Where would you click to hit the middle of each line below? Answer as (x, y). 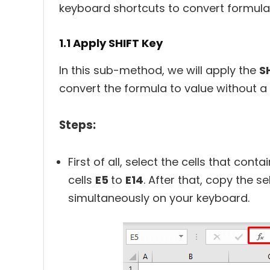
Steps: (77, 125)
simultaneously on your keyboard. (159, 198)
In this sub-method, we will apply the (159, 70)
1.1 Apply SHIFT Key (111, 43)
